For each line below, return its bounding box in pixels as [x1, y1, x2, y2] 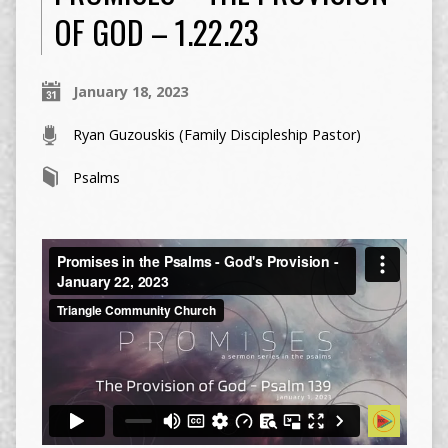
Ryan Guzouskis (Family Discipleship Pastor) [72, 125, 361, 145]
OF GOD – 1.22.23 [53, 8, 259, 56]
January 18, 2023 [72, 82, 188, 102]
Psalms [72, 168, 120, 188]
